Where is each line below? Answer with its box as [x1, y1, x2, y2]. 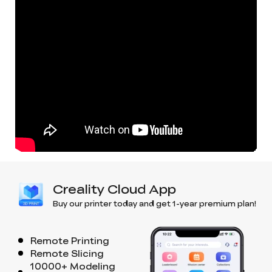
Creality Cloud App [53, 179, 176, 197]
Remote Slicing [30, 246, 104, 259]
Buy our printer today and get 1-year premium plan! [53, 197, 256, 209]
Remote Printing [30, 234, 109, 246]
